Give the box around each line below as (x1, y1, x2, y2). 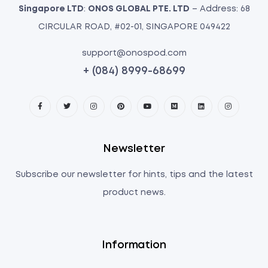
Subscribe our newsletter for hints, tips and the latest (15, 171, 253, 178)
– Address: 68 (189, 5, 250, 13)
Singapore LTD (18, 5, 84, 13)
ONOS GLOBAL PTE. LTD (87, 5, 190, 13)
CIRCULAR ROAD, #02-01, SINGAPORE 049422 (38, 23, 230, 31)
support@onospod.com (81, 50, 187, 57)
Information (102, 240, 166, 250)
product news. (102, 189, 166, 196)
